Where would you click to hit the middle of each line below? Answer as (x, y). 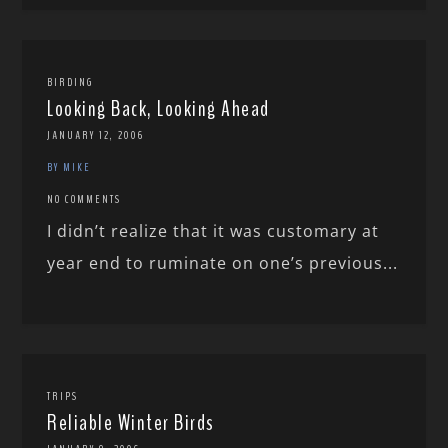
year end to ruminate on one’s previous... (223, 263)
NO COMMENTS (84, 199)
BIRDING (70, 82)
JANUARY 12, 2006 (96, 135)
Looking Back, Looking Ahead (158, 109)
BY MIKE (69, 167)
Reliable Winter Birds (131, 423)
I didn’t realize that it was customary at (213, 231)
